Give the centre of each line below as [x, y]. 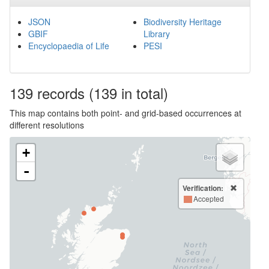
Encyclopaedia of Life [69, 46]
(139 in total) [128, 93]
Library [156, 34]
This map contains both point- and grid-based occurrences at [125, 113]
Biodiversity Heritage [182, 22]
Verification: [203, 188]
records [61, 93]
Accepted [209, 198]
